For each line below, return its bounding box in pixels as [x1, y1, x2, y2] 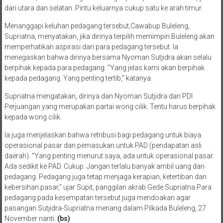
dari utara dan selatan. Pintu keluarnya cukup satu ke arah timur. [4, 3, 203, 12]
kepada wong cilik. [4, 112, 63, 121]
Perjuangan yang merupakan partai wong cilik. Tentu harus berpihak [4, 102, 216, 111]
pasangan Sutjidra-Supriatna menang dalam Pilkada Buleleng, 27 [4, 204, 206, 212]
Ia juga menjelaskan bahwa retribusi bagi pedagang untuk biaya [4, 130, 201, 139]
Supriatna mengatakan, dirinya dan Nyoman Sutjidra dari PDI [4, 92, 193, 100]
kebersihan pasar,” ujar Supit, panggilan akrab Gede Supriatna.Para [4, 183, 212, 191]
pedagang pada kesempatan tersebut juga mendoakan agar [4, 193, 191, 202]
